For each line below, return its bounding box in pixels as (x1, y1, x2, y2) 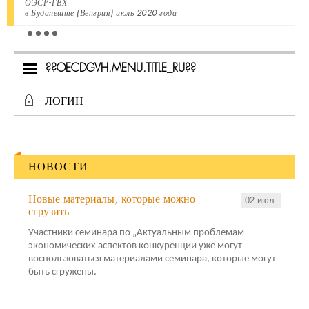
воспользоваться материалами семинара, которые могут (28, 253, 276, 264)
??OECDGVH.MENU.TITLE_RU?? (46, 61, 196, 76)
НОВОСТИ (28, 159, 88, 174)
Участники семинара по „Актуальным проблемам (28, 227, 244, 238)
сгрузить (28, 203, 69, 219)
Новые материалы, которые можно (28, 191, 195, 206)
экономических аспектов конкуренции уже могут (28, 240, 242, 251)
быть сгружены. (28, 266, 97, 277)
